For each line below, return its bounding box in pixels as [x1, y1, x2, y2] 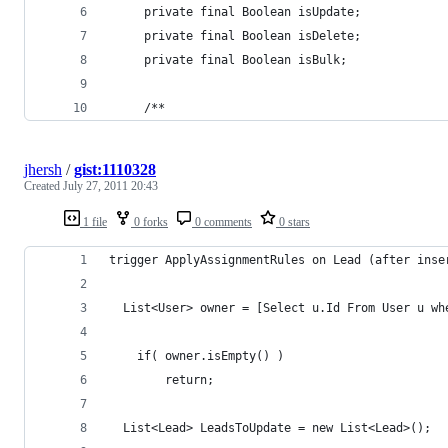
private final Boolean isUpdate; [109, 4, 361, 19]
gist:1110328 [74, 160, 156, 178]
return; [165, 372, 214, 387]
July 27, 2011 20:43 [63, 178, 158, 193]
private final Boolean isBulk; [109, 52, 347, 67]
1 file [80, 214, 107, 229]
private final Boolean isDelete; [109, 28, 361, 43]
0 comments [192, 214, 252, 229]
